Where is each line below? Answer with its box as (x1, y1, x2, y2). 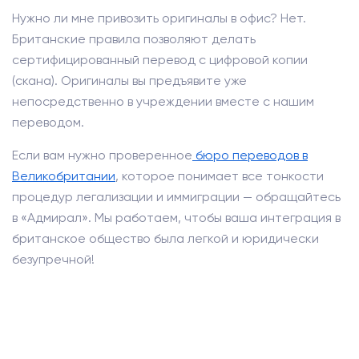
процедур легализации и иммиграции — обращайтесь (12, 189, 341, 204)
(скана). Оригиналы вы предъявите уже (12, 73, 247, 88)
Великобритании (12, 168, 115, 184)
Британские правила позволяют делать (12, 31, 256, 46)
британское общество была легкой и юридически (12, 231, 319, 246)
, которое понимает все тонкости (115, 168, 324, 184)
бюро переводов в (192, 147, 308, 163)
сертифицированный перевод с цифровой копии (12, 52, 308, 67)
